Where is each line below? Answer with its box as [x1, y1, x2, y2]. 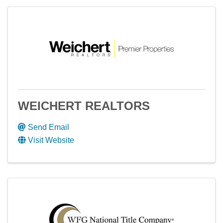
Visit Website [28, 136, 74, 144]
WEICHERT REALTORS [18, 99, 150, 112]
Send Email [28, 123, 69, 131]
